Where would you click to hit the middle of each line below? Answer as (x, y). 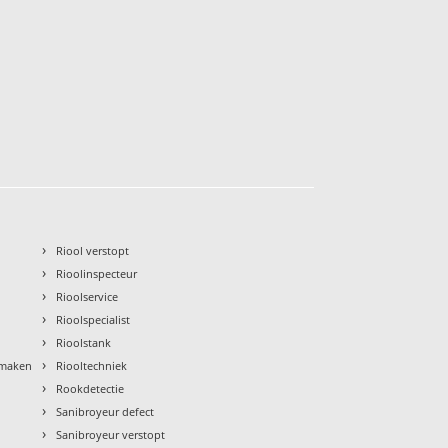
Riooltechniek (92, 365)
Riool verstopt (93, 250)
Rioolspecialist (93, 319)
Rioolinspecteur (97, 273)
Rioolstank (84, 342)
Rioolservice (87, 296)
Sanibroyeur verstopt (111, 434)
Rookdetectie (90, 388)
